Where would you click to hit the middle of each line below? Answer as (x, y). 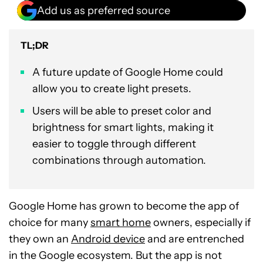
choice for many (50, 222)
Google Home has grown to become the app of (124, 206)
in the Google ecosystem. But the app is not (115, 255)
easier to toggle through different (114, 144)
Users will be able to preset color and (122, 111)
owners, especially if (201, 222)
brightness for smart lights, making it (123, 127)
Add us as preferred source (104, 10)
